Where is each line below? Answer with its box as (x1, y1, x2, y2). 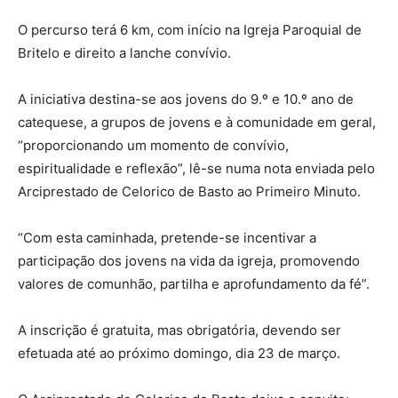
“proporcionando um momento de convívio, (18, 137, 289, 154)
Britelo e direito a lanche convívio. (18, 44, 231, 61)
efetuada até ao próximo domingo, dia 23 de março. (18, 345, 340, 362)
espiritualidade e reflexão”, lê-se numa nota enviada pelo (18, 160, 375, 177)
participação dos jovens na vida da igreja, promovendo (18, 252, 360, 269)
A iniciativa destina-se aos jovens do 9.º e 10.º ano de (18, 91, 354, 107)
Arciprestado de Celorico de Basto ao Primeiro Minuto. (18, 183, 361, 200)
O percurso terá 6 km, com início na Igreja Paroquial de (18, 21, 362, 38)
